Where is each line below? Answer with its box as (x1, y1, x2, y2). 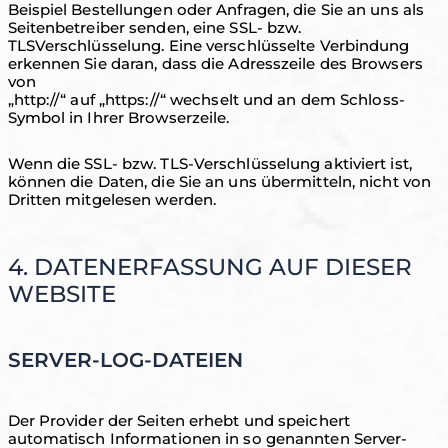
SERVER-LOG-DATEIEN (7, 348, 243, 372)
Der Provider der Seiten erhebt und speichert (7, 411, 350, 430)
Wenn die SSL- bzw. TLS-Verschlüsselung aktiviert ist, (7, 154, 412, 173)
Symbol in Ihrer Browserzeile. (7, 108, 230, 127)
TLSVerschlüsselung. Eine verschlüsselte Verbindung (7, 36, 410, 55)
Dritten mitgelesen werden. (7, 190, 217, 209)
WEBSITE (7, 280, 116, 308)
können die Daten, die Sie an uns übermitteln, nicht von (7, 172, 432, 191)
